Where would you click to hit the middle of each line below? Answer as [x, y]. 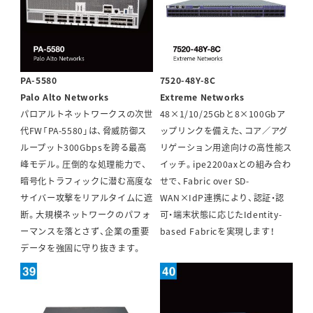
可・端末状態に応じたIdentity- [221, 214]
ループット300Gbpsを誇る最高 [83, 147]
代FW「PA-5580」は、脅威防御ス [83, 130]
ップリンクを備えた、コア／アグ [224, 130]
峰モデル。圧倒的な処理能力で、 [84, 164]
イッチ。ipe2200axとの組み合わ [225, 164]
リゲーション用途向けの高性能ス [226, 147]
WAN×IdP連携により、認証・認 [222, 197]
